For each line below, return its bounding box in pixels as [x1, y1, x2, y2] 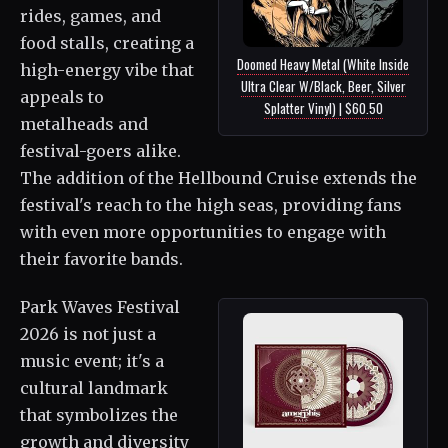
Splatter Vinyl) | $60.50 [263, 97, 383, 118]
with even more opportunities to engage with [20, 221, 386, 242]
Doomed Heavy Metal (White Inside [237, 53, 409, 74]
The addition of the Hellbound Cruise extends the [20, 167, 417, 188]
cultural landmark [20, 377, 168, 398]
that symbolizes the [20, 404, 178, 425]
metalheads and [20, 113, 148, 134]
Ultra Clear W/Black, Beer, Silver [240, 75, 406, 96]
